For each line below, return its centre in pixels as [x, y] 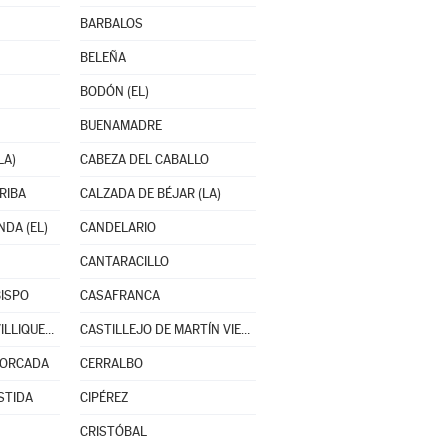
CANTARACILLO [124, 261]
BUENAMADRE [120, 125]
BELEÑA [102, 57]
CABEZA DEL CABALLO [144, 159]
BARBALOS [111, 23]
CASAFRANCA [119, 295]
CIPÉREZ [103, 397]
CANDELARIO [117, 227]
